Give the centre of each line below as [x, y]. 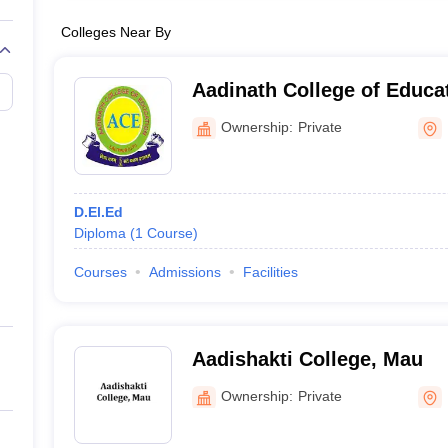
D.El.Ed [98, 212]
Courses [100, 272]
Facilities [270, 272]
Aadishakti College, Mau [307, 359]
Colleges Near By [115, 32]
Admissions [184, 272]
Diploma [99, 233]
